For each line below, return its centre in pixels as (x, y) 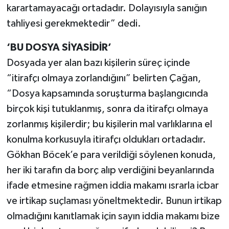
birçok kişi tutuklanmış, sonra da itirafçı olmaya (107, 109)
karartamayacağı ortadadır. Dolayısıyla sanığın (107, 8)
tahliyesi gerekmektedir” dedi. (74, 23)
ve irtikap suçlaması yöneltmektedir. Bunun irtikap (114, 201)
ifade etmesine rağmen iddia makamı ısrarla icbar (112, 185)
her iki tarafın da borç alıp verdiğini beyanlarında (110, 170)
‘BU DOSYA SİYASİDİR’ (59, 47)
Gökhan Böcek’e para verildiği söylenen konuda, (111, 155)
